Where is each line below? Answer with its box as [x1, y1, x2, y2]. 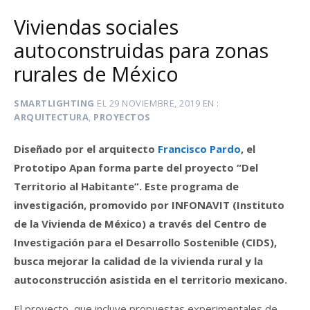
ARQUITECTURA [14, 111, 89, 124]
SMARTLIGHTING [14, 97, 95, 110]
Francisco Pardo [158, 141, 241, 156]
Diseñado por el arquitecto [14, 141, 158, 156]
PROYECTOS [93, 111, 151, 124]
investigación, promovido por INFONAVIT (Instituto [14, 197, 284, 212]
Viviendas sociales [14, 13, 179, 41]
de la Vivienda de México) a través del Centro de [14, 216, 266, 230]
